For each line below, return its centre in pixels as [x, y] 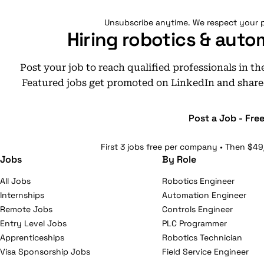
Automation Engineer [204, 195]
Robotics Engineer [199, 181]
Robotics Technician [202, 237]
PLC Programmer [195, 223]
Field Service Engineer [206, 252]
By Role [179, 159]
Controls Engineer [198, 209]
